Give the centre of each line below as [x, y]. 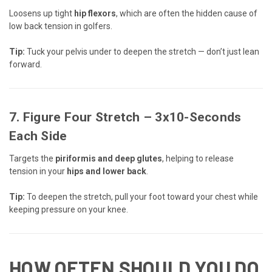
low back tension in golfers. [61, 26]
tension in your [38, 171]
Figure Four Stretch [81, 117]
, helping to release [198, 158]
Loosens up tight [42, 13]
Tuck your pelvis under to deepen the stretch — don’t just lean [142, 51]
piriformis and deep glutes [109, 158]
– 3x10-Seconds [191, 117]
